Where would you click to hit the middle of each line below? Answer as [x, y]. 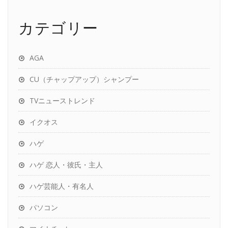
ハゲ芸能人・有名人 [62, 186]
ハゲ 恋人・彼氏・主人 [66, 165]
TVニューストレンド [62, 101]
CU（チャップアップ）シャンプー [84, 79]
